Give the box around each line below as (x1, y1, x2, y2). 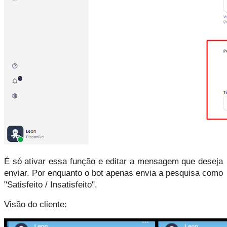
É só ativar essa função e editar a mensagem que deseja (4, 156, 223, 166)
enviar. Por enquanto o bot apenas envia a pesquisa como (4, 167, 223, 178)
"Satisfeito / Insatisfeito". (4, 179, 97, 190)
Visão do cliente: (4, 199, 67, 209)
